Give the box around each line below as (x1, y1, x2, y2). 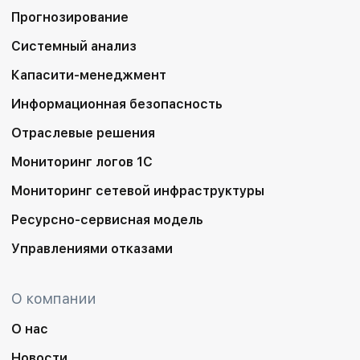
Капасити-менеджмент (11, 67, 167, 83)
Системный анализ (11, 39, 137, 54)
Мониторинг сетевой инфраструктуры (11, 183, 265, 198)
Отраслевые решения (11, 125, 156, 141)
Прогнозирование (11, 10, 129, 25)
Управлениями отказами (11, 241, 174, 256)
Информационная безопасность (11, 96, 223, 112)
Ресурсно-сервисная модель (11, 212, 204, 227)
